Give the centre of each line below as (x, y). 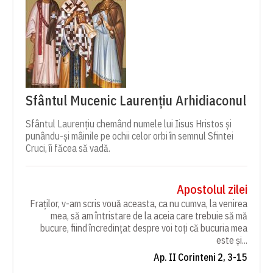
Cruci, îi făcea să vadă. (68, 148)
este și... (232, 240)
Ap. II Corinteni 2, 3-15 (200, 257)
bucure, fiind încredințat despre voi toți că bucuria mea (144, 228)
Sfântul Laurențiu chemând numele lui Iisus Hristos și (129, 123)
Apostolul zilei (212, 189)
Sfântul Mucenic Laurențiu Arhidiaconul (136, 100)
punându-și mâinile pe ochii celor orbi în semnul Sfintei (130, 136)
